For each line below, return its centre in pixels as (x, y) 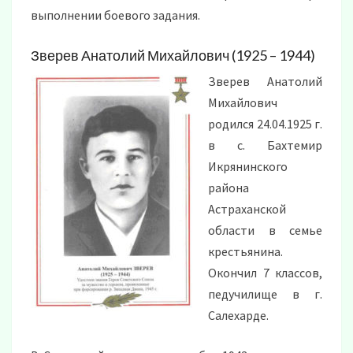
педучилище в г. (265, 294)
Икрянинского (248, 167)
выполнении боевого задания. (115, 15)
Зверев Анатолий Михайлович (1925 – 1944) (173, 56)
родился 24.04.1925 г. (265, 124)
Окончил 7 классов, (265, 273)
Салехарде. (238, 316)
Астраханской (247, 209)
